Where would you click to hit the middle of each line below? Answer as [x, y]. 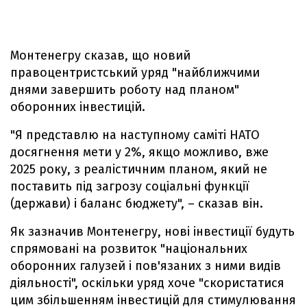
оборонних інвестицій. [78, 107]
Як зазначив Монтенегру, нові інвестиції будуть [152, 232]
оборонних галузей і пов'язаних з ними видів [146, 266]
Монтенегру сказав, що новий [100, 56]
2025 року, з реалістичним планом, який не [139, 169]
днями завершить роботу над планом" [125, 90]
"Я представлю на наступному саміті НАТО [135, 135]
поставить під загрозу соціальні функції [130, 186]
